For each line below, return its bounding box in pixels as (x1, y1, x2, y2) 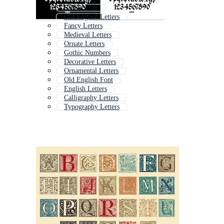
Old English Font (64, 76, 113, 84)
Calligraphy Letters (64, 94, 118, 102)
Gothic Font (64, 4, 98, 12)
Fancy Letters (64, 22, 102, 30)
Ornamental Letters (64, 67, 118, 75)
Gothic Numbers (64, 49, 110, 57)
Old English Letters (64, 13, 119, 21)
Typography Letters (64, 103, 119, 111)
